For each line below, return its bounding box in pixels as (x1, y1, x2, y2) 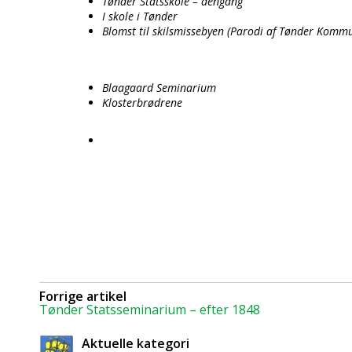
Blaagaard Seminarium (102, 80, 216, 95)
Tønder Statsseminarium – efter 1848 (39, 301, 260, 318)
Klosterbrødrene (102, 95, 182, 110)
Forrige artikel (39, 288, 126, 305)
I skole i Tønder (102, 9, 178, 24)
